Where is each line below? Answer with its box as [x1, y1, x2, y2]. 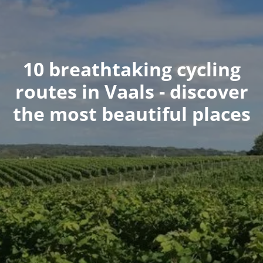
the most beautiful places [12, 100, 251, 126]
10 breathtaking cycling [22, 56, 241, 82]
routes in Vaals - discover [15, 78, 248, 104]
